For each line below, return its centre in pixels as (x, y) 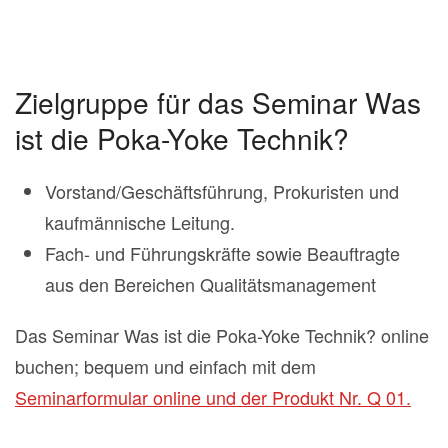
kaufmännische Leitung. (140, 222)
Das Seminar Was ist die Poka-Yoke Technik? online (222, 335)
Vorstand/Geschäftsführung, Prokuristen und (222, 191)
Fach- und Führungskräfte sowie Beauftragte (222, 253)
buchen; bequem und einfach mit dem (165, 366)
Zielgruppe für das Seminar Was (218, 102)
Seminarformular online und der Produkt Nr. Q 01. (213, 397)
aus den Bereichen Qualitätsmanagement (210, 284)
